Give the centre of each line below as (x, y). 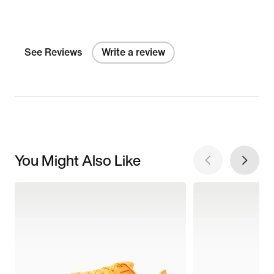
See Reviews (53, 52)
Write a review (133, 52)
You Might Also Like (78, 160)
